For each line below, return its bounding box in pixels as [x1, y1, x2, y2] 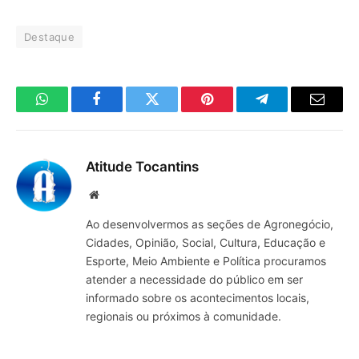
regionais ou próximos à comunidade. [86, 309, 281, 324]
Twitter [151, 103, 193, 119]
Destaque [24, 30, 75, 44]
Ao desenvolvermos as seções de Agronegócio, [86, 217, 333, 232]
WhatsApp [40, 103, 103, 119]
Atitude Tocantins [86, 159, 199, 175]
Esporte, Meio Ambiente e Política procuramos [86, 254, 326, 268]
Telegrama [260, 103, 322, 119]
